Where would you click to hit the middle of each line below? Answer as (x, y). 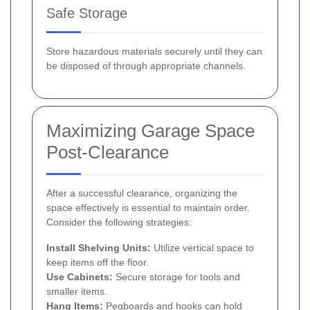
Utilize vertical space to (202, 248)
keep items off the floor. (98, 263)
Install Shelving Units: (99, 248)
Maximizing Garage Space (151, 131)
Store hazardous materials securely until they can (154, 52)
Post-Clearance (108, 153)
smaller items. (77, 292)
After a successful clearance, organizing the (142, 193)
